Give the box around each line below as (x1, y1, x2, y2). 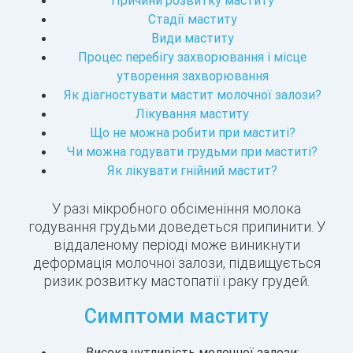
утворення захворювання (116, 68, 269, 84)
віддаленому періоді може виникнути (53, 236, 300, 255)
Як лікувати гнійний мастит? (107, 162, 277, 179)
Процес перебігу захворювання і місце (78, 49, 307, 65)
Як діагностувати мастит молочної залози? (63, 87, 321, 103)
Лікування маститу (136, 106, 249, 122)
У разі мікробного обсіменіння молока (52, 199, 301, 218)
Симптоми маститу (84, 304, 269, 329)
